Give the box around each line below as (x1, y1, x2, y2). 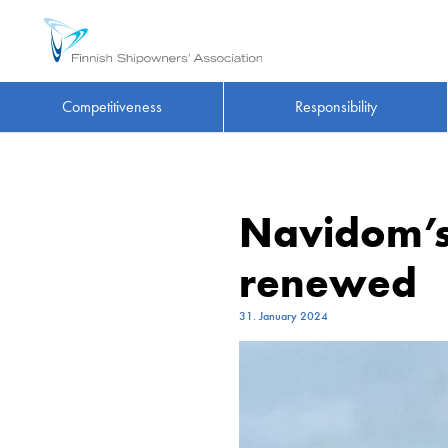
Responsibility (294, 96, 377, 118)
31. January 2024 (239, 308, 328, 324)
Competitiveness (61, 96, 162, 118)
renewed (239, 256, 417, 310)
